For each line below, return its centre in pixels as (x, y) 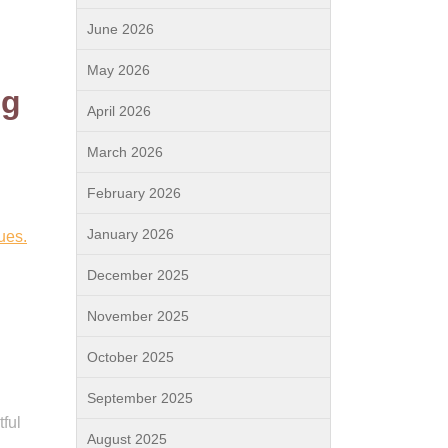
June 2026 (120, 29)
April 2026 (119, 111)
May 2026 (118, 70)
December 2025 (138, 275)
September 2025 (140, 398)
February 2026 (134, 193)
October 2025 (130, 357)
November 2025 (138, 316)
